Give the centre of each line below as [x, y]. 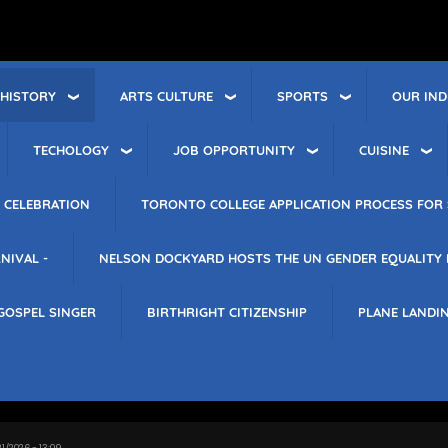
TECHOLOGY [71, 149]
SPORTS [302, 95]
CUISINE [384, 149]
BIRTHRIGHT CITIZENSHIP [227, 312]
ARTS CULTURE [166, 95]
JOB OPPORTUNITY [234, 149]
